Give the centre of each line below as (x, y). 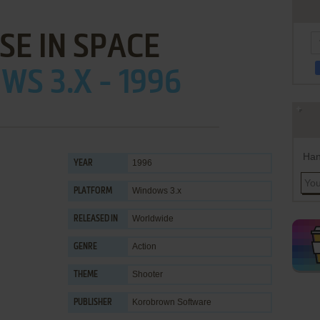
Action (144, 246)
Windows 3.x (157, 191)
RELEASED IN (96, 219)
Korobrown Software (172, 302)
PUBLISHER (93, 303)
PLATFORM (93, 191)
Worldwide (153, 219)
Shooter (147, 274)
